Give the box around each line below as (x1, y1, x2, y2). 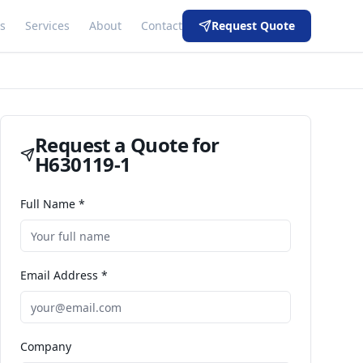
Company (20, 339, 71, 354)
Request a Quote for (34, 131, 220, 158)
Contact (141, 18, 182, 33)
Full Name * (20, 196, 85, 211)
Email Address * (20, 267, 108, 283)
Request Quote (211, 18, 295, 33)
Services (25, 18, 70, 33)
